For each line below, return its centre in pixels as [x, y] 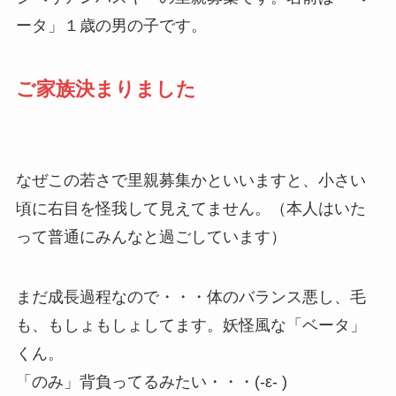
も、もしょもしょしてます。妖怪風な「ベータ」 [190, 326]
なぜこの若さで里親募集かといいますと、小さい [190, 181]
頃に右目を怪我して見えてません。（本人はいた [190, 209]
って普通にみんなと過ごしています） [151, 237]
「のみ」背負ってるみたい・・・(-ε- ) [151, 382]
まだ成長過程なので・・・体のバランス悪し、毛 [190, 297]
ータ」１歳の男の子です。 [111, 25]
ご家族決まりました [106, 88]
